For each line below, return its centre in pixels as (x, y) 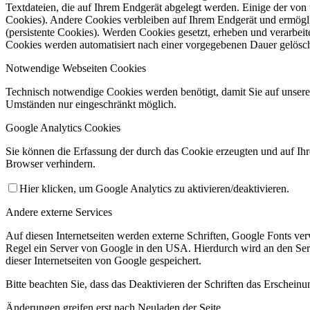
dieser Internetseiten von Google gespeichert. (103, 260)
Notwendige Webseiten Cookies (76, 68)
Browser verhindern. (51, 163)
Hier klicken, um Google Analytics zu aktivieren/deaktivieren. (154, 188)
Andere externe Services (59, 212)
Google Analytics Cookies (63, 127)
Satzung (189, 63)
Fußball (160, 195)
